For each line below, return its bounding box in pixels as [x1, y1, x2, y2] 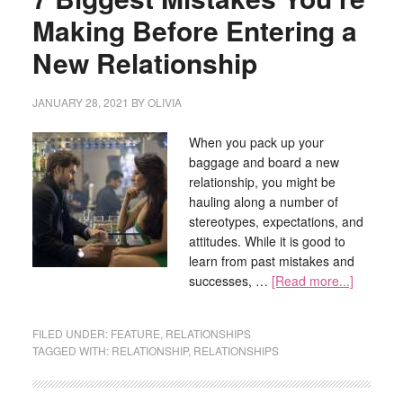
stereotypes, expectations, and [188, 212, 363, 230]
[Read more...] [271, 272, 354, 290]
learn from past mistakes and [188, 252, 354, 270]
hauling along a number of [188, 193, 338, 210]
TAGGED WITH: [31, 343, 112, 358]
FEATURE [110, 326, 160, 341]
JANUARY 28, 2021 [31, 94, 129, 110]
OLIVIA [147, 94, 182, 110]
